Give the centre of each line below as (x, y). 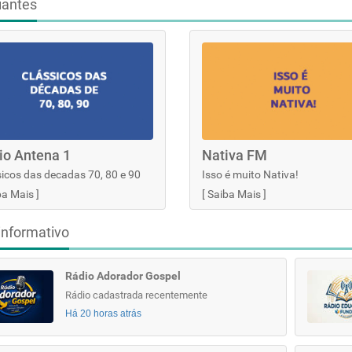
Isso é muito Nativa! (250, 174)
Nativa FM (234, 155)
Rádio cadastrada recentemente (136, 295)
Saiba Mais (234, 194)
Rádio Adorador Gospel (123, 276)
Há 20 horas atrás (103, 313)
